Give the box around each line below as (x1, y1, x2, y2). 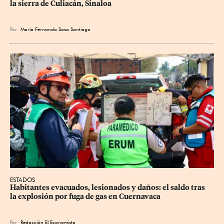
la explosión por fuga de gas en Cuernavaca (10, 192, 160, 201)
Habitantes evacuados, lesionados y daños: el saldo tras (10, 183, 206, 192)
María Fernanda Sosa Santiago (20, 25, 90, 32)
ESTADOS (10, 176, 35, 184)
